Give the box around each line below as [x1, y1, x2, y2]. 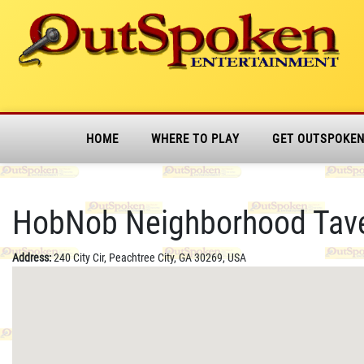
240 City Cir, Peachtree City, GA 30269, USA [54, 251, 246, 264]
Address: [12, 251, 54, 264]
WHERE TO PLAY [151, 132, 240, 146]
